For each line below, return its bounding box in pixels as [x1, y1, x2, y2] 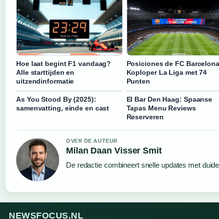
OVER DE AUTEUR [66, 138, 118, 144]
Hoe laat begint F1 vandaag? [16, 60, 111, 68]
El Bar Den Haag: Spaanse [126, 95, 213, 104]
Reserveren [126, 113, 164, 121]
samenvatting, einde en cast [16, 104, 109, 112]
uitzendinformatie [16, 77, 74, 86]
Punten [126, 77, 150, 86]
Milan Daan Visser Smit [66, 146, 162, 156]
